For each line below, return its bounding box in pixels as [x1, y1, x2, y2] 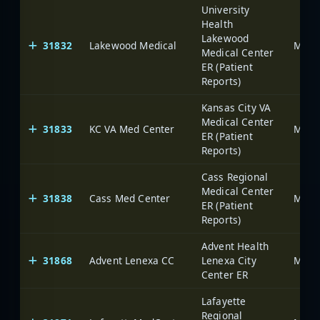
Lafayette [201, 294, 246, 308]
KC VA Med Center [89, 121, 175, 136]
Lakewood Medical [89, 38, 177, 52]
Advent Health [201, 239, 269, 253]
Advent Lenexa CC [89, 253, 175, 267]
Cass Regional [201, 169, 269, 184]
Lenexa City [201, 253, 256, 267]
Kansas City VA [201, 100, 271, 114]
